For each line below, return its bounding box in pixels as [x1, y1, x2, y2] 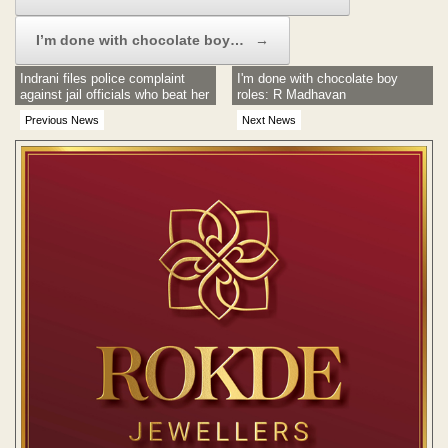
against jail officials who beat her [20, 86, 209, 102]
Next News [242, 113, 297, 126]
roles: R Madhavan [237, 86, 347, 102]
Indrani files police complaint [20, 70, 185, 86]
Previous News [25, 113, 99, 126]
